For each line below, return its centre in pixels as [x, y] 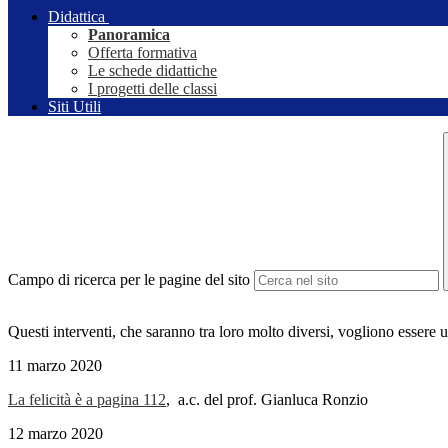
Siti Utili [74, 107]
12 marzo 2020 [55, 434]
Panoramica [129, 35]
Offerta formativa [142, 53]
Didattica [76, 17]
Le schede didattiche [152, 71]
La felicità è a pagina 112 [87, 400]
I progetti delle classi [152, 89]
